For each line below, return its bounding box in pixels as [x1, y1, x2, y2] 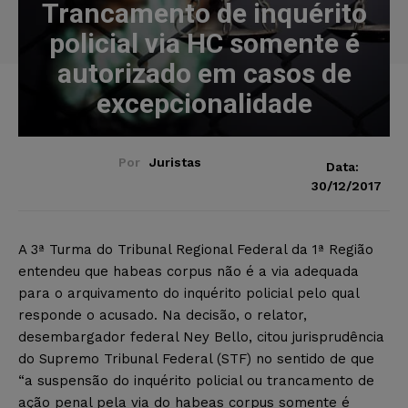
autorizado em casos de [56, 56, 352, 89]
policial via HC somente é [48, 26, 360, 59]
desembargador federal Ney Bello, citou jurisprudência [18, 328, 384, 345]
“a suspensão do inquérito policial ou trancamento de [18, 372, 374, 389]
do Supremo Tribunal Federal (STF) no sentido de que [18, 350, 374, 367]
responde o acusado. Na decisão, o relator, [18, 306, 307, 323]
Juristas [148, 154, 201, 169]
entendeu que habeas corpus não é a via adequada [18, 262, 359, 280]
